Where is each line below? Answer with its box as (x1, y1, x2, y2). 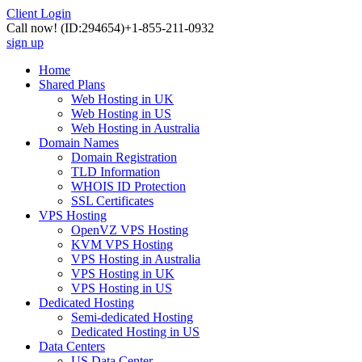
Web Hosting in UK (71, 92, 174, 106)
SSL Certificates (71, 194, 154, 208)
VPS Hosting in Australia (71, 252, 200, 266)
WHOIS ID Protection (71, 179, 186, 193)
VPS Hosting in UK (71, 267, 175, 280)
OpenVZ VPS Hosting (71, 223, 188, 237)
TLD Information (71, 165, 160, 179)
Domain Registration (71, 150, 177, 164)
